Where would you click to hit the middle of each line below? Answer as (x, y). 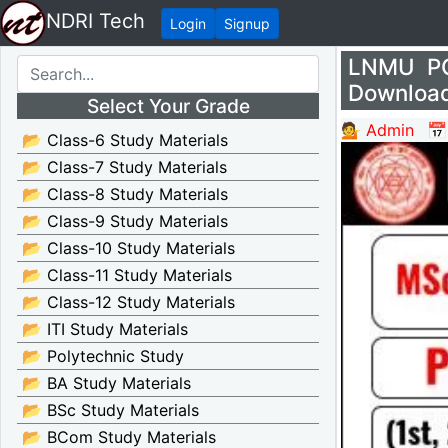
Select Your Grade (168, 105)
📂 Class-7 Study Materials (124, 167)
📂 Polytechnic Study (103, 356)
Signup (247, 23)
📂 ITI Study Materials (105, 329)
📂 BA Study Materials (106, 383)
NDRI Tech (95, 21)
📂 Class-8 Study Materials (125, 194)
